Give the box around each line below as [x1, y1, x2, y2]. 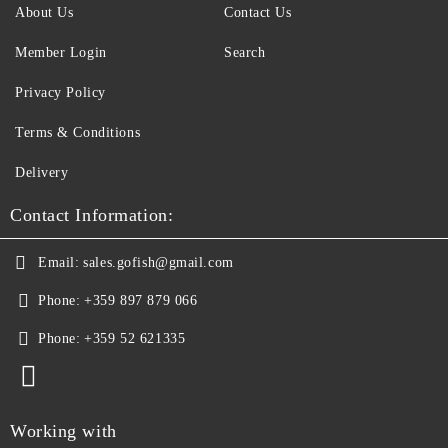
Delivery [15, 164, 69, 180]
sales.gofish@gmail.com [83, 254, 234, 270]
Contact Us [224, 4, 292, 20]
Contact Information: [10, 204, 174, 225]
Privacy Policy [15, 84, 106, 100]
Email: [38, 254, 80, 270]
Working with [10, 420, 117, 441]
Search [224, 44, 266, 60]
